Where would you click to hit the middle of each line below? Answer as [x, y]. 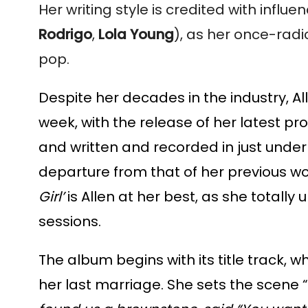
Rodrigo [65, 34]
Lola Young [136, 34]
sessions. [71, 221]
